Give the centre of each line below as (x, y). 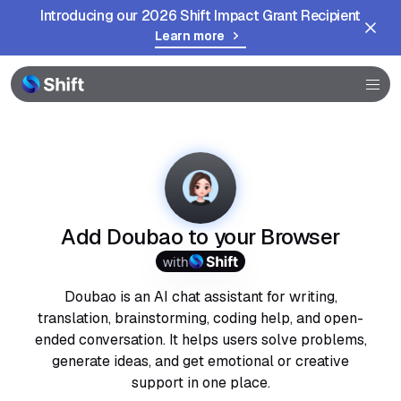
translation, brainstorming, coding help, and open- (200, 318)
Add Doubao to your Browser (200, 237)
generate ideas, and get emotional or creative (200, 361)
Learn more (190, 35)
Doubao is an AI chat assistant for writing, (200, 297)
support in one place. (200, 383)
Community (55, 99)
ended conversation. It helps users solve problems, (200, 340)
